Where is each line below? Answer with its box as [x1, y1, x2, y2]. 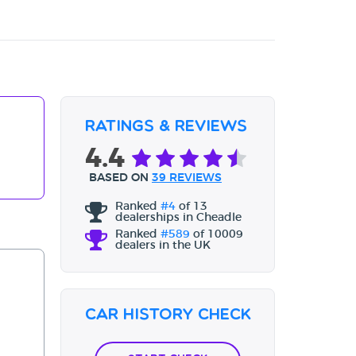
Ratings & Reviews [85, 119, 247, 136]
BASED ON [89, 172, 152, 184]
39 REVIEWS [152, 172, 222, 184]
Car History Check [84, 308, 251, 324]
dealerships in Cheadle [115, 212, 242, 224]
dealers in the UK [115, 240, 211, 252]
